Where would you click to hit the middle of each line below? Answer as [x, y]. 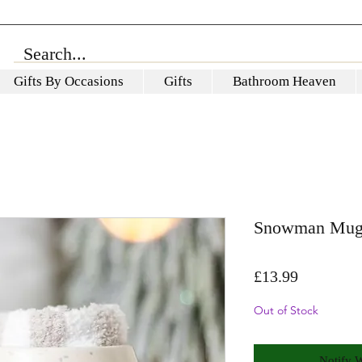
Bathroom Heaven [284, 81]
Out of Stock [286, 310]
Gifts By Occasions [68, 81]
